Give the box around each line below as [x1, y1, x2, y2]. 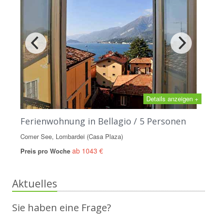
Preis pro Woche [20, 146, 72, 155]
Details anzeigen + [146, 94, 199, 103]
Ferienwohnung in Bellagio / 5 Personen [20, 115, 186, 127]
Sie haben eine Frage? [12, 201, 111, 214]
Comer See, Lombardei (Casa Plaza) [20, 132, 123, 141]
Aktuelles [12, 177, 57, 190]
